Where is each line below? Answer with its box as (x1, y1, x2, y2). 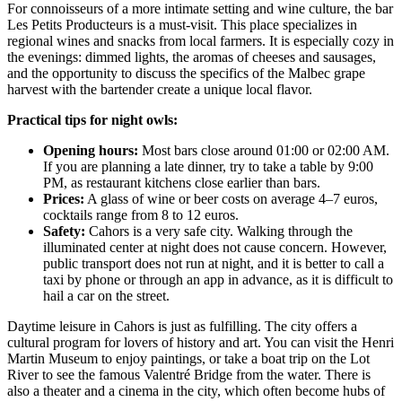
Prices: (43, 190, 84, 206)
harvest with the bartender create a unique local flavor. (7, 81, 312, 97)
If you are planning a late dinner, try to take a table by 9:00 (43, 158, 373, 174)
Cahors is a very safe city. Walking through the (85, 223, 353, 239)
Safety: (43, 223, 85, 239)
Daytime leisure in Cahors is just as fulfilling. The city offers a (7, 318, 357, 334)
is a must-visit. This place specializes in (133, 16, 357, 32)
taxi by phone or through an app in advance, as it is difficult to (43, 271, 393, 287)
